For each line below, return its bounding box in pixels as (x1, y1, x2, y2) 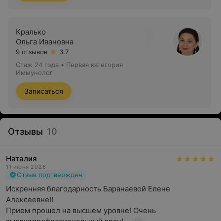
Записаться (24, 87, 63, 95)
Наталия (6, 154, 37, 163)
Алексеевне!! (6, 195, 53, 204)
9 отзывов (16, 48, 47, 56)
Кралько (16, 27, 46, 37)
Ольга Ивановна (16, 37, 74, 46)
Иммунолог (16, 69, 53, 76)
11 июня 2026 (6, 163, 46, 170)
